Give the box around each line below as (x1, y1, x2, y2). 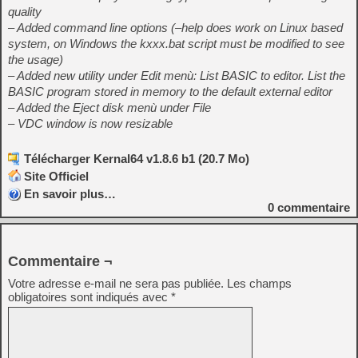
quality (8, 4, 42, 18)
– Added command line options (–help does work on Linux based (8, 20, 343, 34)
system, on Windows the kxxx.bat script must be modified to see (8, 36, 344, 50)
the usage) (8, 52, 63, 66)
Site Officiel (24, 169, 89, 183)
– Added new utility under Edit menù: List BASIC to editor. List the (8, 68, 345, 82)
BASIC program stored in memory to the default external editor (8, 84, 332, 98)
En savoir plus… (24, 186, 116, 201)
